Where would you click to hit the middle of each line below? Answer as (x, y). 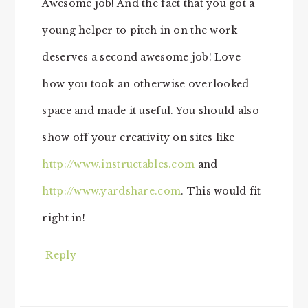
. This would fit (221, 191)
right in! (64, 218)
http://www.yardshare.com (112, 191)
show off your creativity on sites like (139, 138)
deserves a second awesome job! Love (142, 57)
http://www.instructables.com (119, 165)
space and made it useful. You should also (151, 111)
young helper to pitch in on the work (140, 31)
